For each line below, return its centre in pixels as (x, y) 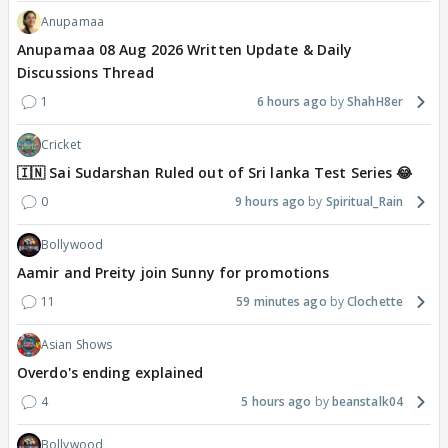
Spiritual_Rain (364, 202)
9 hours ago (270, 202)
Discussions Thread (85, 73)
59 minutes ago (281, 302)
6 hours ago (291, 102)
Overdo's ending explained (110, 373)
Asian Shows (77, 345)
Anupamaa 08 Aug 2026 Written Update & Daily (185, 50)
